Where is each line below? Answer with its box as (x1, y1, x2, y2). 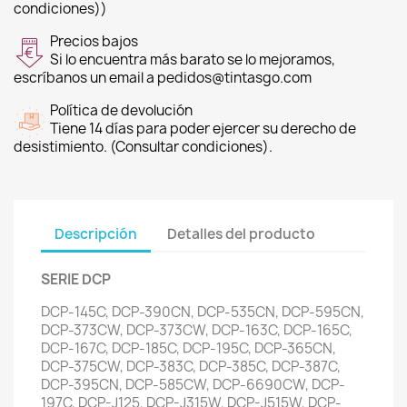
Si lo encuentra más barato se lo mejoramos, (50, 50, 335, 69)
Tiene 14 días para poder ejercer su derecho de (50, 119, 356, 138)
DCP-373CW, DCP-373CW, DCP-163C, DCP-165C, (41, 321, 352, 340)
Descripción (55, 223, 137, 243)
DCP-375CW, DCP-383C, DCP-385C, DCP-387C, (41, 357, 341, 376)
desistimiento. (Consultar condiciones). (14, 137, 273, 156)
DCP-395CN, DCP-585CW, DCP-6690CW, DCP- (41, 375, 345, 394)
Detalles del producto (167, 223, 316, 243)
